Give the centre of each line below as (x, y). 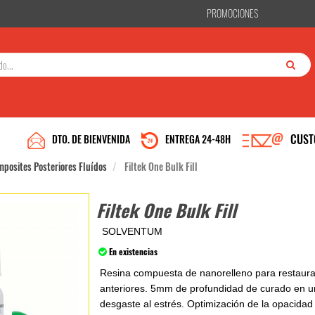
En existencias (134, 251)
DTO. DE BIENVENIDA (91, 139)
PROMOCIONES (232, 13)
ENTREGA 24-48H (198, 139)
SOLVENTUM (133, 231)
